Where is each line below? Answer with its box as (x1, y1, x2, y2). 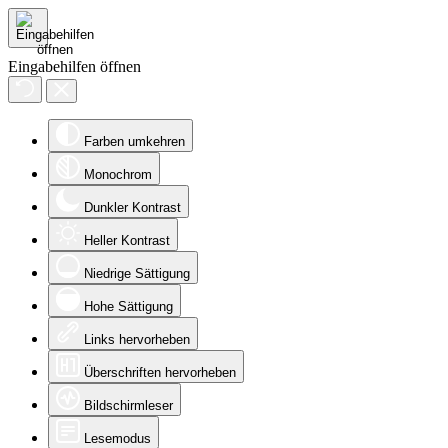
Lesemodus (84, 431, 151, 446)
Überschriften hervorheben (84, 365, 236, 380)
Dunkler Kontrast (84, 200, 181, 215)
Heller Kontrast (84, 233, 170, 248)
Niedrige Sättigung (84, 266, 190, 281)
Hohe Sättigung (84, 299, 173, 314)
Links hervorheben (84, 332, 190, 347)
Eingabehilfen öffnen (8, 58, 141, 75)
